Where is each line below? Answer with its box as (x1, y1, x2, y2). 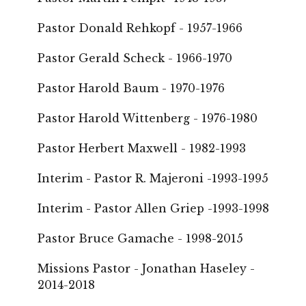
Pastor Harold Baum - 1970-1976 (38, 81, 225, 95)
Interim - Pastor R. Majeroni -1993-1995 (38, 171, 268, 185)
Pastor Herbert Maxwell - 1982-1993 (38, 141, 246, 155)
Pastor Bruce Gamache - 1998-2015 (38, 232, 243, 245)
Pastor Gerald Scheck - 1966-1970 (38, 51, 232, 65)
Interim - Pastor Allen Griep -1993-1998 (38, 201, 269, 215)
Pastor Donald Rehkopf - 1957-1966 (38, 21, 242, 35)
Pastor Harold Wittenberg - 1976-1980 (38, 111, 258, 125)
